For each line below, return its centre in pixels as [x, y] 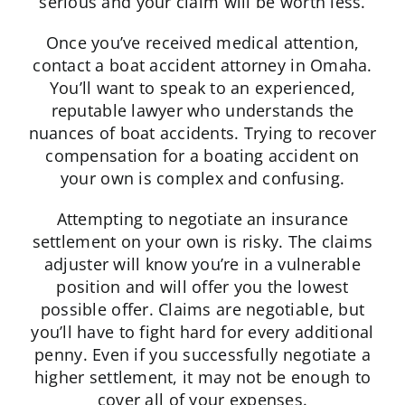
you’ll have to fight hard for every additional [202, 332]
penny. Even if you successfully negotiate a [202, 355]
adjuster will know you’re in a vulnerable [202, 264]
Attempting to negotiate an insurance [202, 219]
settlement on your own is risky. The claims [202, 242]
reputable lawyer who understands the [202, 111]
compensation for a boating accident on [202, 156]
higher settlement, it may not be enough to [202, 377]
